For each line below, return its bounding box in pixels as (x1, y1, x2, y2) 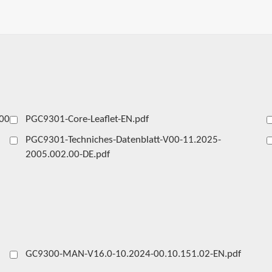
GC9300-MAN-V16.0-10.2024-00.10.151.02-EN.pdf (25, 249, 241, 259)
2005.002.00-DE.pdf (25, 149, 110, 160)
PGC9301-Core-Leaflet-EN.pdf (25, 114, 149, 124)
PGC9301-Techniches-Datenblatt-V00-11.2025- (25, 135, 221, 145)
